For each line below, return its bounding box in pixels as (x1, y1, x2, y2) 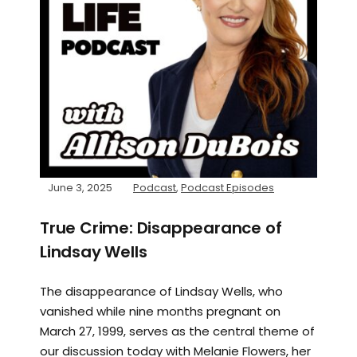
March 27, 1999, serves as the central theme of (40, 322, 315, 339)
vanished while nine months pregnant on (40, 302, 280, 320)
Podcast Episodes (181, 179, 274, 195)
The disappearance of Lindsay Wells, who (40, 282, 283, 300)
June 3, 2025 (48, 179, 112, 195)
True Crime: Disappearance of (40, 216, 282, 239)
